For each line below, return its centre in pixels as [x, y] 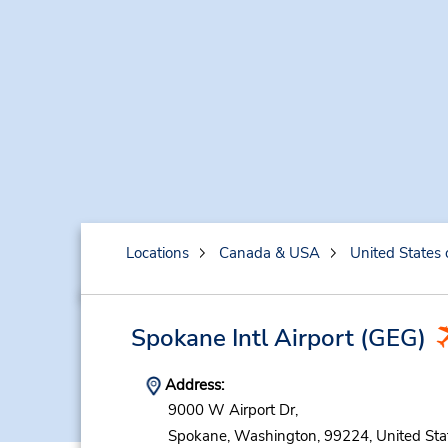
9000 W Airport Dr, [232, 410]
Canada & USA [269, 253]
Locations [157, 253]
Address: [192, 385]
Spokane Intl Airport [242, 338]
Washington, [276, 435]
